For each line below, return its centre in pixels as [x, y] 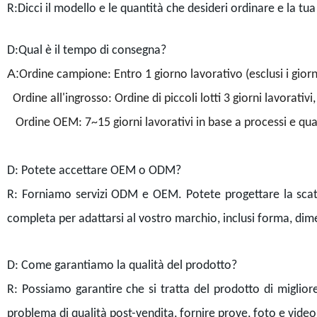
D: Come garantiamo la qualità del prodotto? [122, 265]
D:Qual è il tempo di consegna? [86, 50]
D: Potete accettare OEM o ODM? [94, 171]
